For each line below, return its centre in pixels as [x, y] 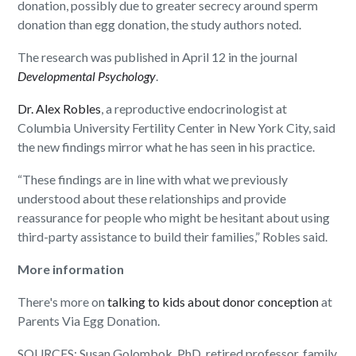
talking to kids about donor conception [213, 302]
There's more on [63, 302]
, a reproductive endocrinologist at [194, 109]
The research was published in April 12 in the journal [158, 57]
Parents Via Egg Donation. [89, 321]
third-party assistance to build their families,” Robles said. [173, 237]
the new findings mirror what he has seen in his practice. [166, 147]
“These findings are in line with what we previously [153, 180]
